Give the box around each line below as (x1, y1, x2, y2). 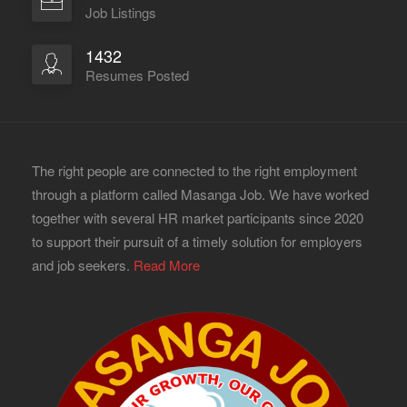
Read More (134, 255, 200, 274)
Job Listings (85, 3, 156, 22)
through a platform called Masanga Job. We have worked (32, 184, 369, 203)
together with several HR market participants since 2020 (32, 208, 363, 227)
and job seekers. (32, 255, 134, 274)
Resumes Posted (85, 65, 189, 84)
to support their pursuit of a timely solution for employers (32, 232, 362, 251)
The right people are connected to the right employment (32, 161, 357, 180)
